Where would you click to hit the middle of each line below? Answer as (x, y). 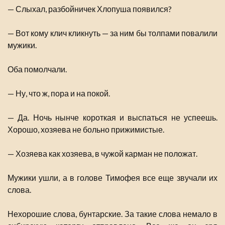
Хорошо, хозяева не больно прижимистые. (86, 130)
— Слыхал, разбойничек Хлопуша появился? (90, 9)
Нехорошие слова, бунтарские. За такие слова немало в (113, 214)
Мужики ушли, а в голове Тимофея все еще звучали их (113, 178)
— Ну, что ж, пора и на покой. (59, 93)
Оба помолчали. (37, 69)
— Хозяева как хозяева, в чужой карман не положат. (102, 154)
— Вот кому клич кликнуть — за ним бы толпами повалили (113, 33)
